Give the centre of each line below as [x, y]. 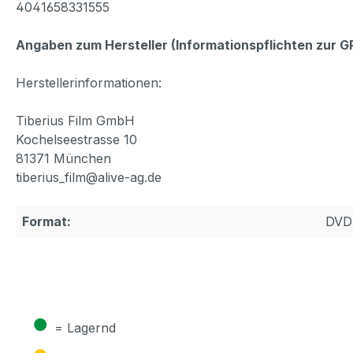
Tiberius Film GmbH [75, 120]
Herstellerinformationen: [89, 82]
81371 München [63, 158]
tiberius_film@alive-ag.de [89, 177]
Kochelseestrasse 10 [76, 139]
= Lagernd [85, 327]
